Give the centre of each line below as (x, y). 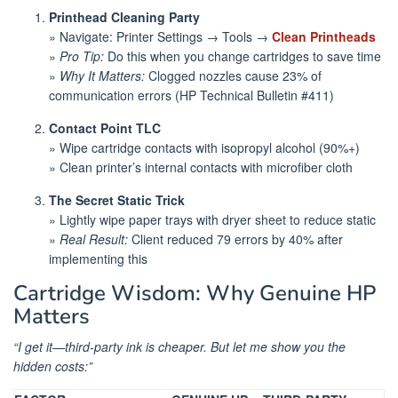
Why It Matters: (102, 75)
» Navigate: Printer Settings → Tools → (160, 36)
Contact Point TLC (105, 127)
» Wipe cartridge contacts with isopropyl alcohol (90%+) (204, 147)
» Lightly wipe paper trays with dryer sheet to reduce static (212, 219)
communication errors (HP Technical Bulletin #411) (191, 95)
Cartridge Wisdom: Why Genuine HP (195, 293)
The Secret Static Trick (117, 199)
